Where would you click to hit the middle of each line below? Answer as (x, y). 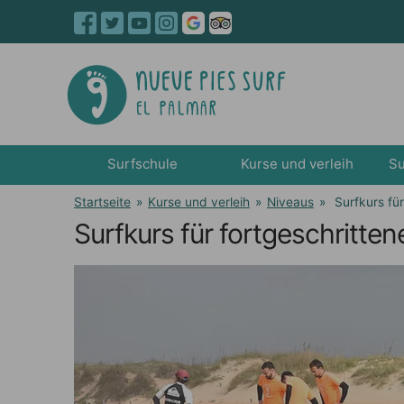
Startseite (102, 202)
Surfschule (142, 164)
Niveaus (290, 202)
